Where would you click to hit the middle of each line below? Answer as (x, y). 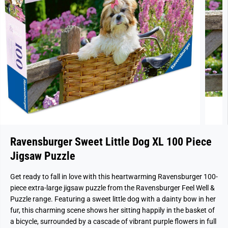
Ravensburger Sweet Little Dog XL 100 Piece (111, 142)
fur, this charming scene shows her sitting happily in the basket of (112, 210)
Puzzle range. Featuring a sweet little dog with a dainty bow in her (113, 199)
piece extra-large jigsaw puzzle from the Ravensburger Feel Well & (112, 188)
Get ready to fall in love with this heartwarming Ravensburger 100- (114, 177)
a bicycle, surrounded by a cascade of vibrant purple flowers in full (113, 221)
